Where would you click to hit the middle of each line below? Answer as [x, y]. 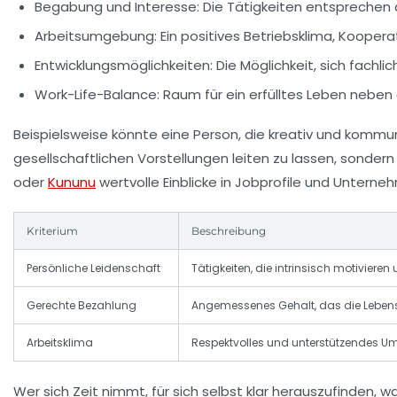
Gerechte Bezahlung [82, 305]
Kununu [72, 182]
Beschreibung [229, 231]
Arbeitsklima [60, 343]
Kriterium [52, 231]
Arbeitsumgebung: [96, 36]
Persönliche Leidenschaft [93, 268]
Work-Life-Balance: [97, 94]
